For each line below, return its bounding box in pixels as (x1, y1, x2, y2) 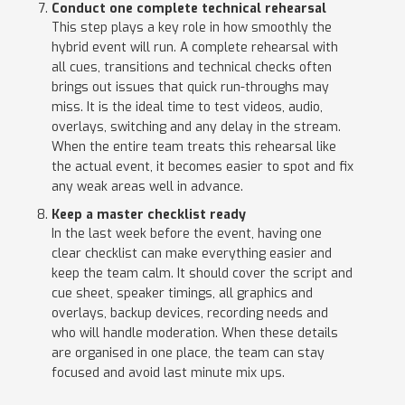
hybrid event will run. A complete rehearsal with (51, 39, 338, 57)
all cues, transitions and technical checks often (51, 59, 332, 77)
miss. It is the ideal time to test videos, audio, (51, 99, 323, 117)
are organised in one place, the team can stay (51, 344, 325, 363)
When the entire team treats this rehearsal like (51, 138, 336, 156)
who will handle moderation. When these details (51, 325, 338, 343)
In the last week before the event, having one (51, 225, 322, 243)
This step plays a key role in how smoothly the (51, 19, 332, 37)
